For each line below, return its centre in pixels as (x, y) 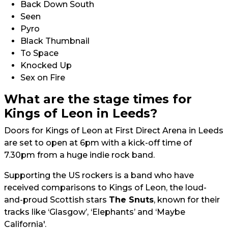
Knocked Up (46, 65)
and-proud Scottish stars (56, 200)
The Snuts (131, 200)
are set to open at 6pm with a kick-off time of (98, 143)
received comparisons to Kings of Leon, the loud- (105, 188)
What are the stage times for (98, 99)
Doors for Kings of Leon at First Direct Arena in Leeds (114, 131)
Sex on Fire (43, 78)
